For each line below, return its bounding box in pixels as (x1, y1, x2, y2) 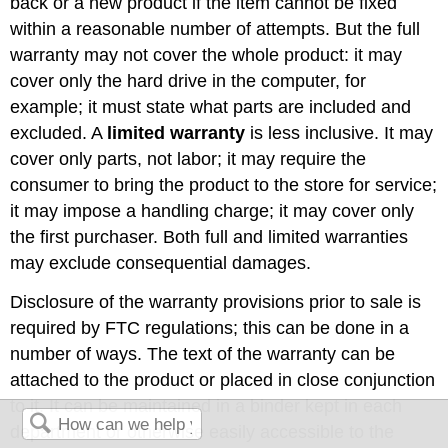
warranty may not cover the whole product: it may (10, 45, 403, 66)
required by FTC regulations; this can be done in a (10, 318, 410, 339)
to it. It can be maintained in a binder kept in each (10, 396, 403, 417)
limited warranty (107, 123, 246, 144)
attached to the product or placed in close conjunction (10, 370, 436, 391)
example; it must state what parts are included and (10, 97, 412, 118)
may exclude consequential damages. (10, 253, 312, 274)
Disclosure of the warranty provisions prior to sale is (10, 292, 422, 313)
